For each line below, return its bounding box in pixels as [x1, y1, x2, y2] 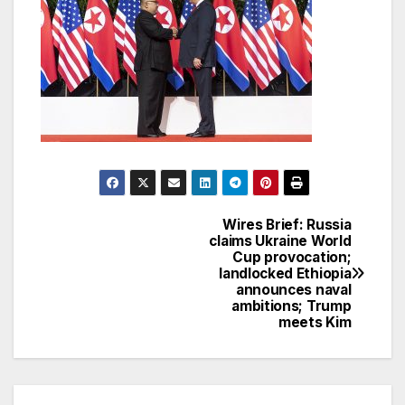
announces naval [235, 280, 352, 298]
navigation [40, 253, 186, 289]
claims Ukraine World [209, 231, 352, 250]
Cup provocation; [232, 248, 352, 266]
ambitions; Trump [231, 297, 352, 315]
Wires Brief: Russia [222, 215, 352, 233]
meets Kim [278, 313, 352, 331]
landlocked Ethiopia [219, 264, 352, 282]
